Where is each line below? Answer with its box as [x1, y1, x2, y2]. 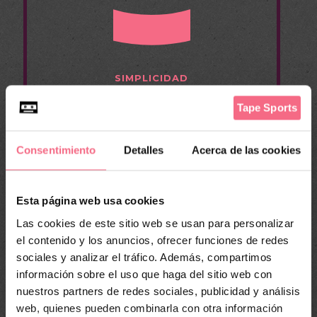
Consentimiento [16, 144, 96, 156]
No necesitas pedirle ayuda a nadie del [59, 151, 244, 161]
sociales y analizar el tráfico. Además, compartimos [16, 250, 272, 263]
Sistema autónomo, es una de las [72, 97, 231, 108]
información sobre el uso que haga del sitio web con [16, 267, 272, 279]
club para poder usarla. [96, 164, 207, 175]
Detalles [123, 144, 164, 156]
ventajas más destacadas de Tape [71, 110, 233, 121]
